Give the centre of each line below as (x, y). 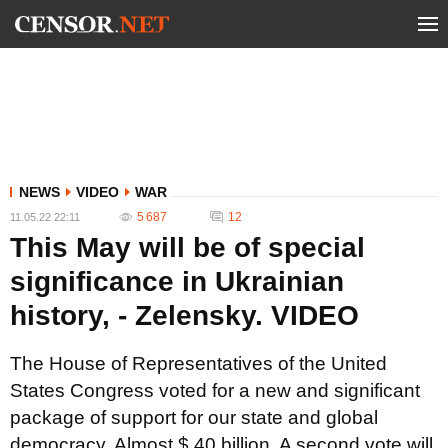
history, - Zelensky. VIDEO (184, 315)
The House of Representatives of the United (198, 363)
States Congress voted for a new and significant (215, 390)
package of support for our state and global (194, 417)
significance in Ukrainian (177, 281)
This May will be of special (187, 247)
